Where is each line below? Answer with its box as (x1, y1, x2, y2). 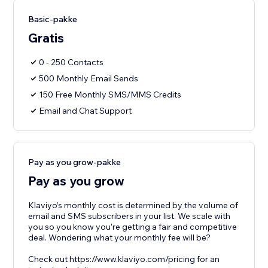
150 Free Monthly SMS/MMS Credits (39, 89, 182, 100)
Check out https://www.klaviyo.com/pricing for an (28, 254, 220, 265)
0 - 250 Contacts (39, 57, 104, 68)
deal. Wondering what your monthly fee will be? (28, 232, 211, 243)
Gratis (28, 30, 65, 46)
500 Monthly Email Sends (39, 73, 139, 84)
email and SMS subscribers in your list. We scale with (28, 211, 231, 222)
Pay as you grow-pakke (28, 157, 121, 168)
